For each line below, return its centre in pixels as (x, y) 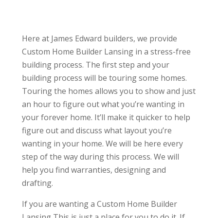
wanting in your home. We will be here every (102, 144)
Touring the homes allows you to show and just (109, 91)
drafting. (37, 183)
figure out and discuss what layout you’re (97, 131)
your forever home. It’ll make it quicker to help (106, 118)
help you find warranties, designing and (94, 170)
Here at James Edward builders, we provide (99, 39)
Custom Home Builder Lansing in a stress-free (106, 52)
